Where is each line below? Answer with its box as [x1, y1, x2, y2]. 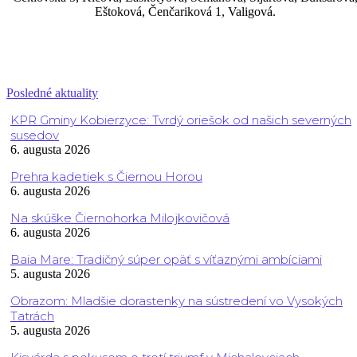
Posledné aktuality [6, 86, 98, 100]
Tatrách [10, 308, 54, 324]
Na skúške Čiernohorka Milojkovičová [10, 210, 229, 226]
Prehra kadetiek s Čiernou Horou [10, 169, 202, 185]
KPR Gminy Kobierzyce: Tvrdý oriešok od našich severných [10, 112, 351, 128]
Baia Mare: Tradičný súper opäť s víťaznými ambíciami [10, 252, 322, 268]
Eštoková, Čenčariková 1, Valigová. [94, 5, 276, 19]
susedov [10, 127, 59, 143]
